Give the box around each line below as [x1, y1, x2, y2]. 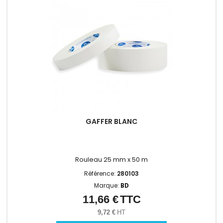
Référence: [84, 169, 117, 178]
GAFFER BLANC [86, 116, 137, 127]
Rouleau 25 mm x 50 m [75, 155, 148, 165]
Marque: [94, 181, 120, 190]
